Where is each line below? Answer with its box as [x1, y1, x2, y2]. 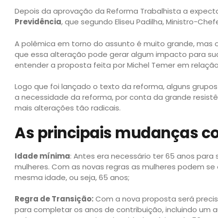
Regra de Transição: [15, 194, 93, 204]
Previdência [15, 17, 61, 27]
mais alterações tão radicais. [15, 103, 121, 113]
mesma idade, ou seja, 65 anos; [15, 172, 129, 182]
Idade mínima [15, 150, 70, 161]
